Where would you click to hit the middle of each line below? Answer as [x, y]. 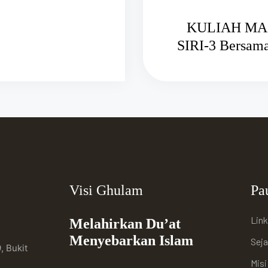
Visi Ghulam [106, 191]
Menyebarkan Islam [131, 241]
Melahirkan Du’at [125, 224]
